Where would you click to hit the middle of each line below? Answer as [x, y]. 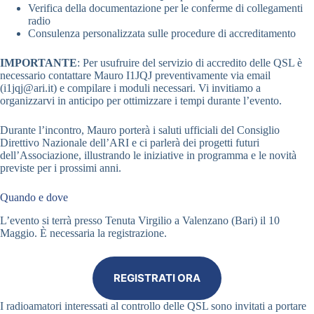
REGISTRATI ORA [157, 278]
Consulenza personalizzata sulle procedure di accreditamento [162, 34]
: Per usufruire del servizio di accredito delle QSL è [190, 63]
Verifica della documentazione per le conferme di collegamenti [165, 8]
